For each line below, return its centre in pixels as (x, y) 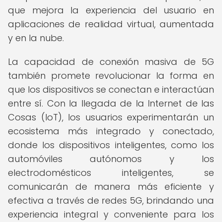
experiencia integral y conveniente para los (111, 214)
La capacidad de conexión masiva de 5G (111, 62)
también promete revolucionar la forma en (111, 76)
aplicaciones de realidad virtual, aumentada (111, 24)
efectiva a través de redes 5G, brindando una (111, 200)
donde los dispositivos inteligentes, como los (111, 145)
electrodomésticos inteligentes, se (111, 173)
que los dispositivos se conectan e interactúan (111, 89)
